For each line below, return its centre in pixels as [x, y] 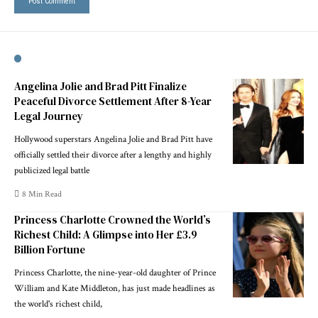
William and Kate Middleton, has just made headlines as [115, 288]
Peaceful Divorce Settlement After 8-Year [113, 101]
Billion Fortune [50, 249]
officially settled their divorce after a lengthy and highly [113, 155]
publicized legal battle [52, 170]
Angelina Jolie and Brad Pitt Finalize [100, 86]
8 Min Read [42, 194]
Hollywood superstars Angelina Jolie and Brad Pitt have [113, 139]
